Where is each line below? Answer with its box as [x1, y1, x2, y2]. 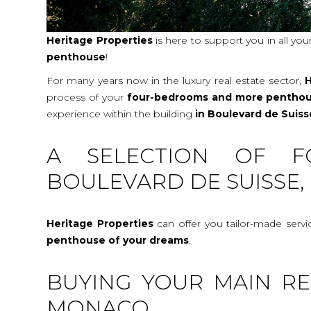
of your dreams [108, 233, 190, 246]
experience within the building [47, 107, 196, 120]
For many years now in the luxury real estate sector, [47, 74, 305, 87]
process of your [47, 90, 127, 103]
